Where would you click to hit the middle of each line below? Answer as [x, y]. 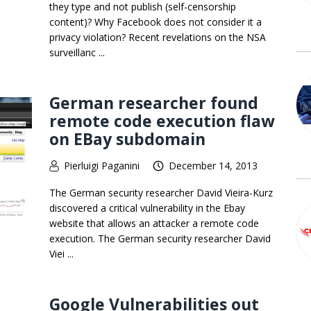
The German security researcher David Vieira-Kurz [161, 192]
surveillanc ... [77, 52]
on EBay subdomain [127, 139]
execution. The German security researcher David [160, 238]
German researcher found [154, 103]
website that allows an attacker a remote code [154, 223]
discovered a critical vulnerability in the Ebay [147, 208]
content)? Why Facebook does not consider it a [155, 22]
